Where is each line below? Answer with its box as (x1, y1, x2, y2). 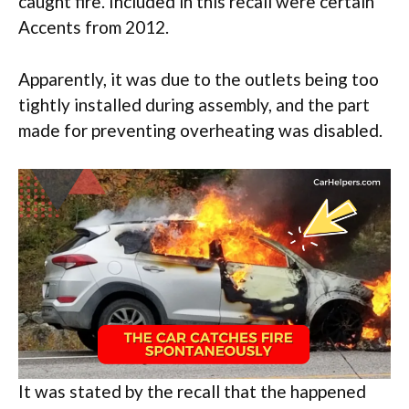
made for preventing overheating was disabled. (18, 119, 383, 141)
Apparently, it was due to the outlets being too (18, 68, 379, 89)
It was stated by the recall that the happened (18, 380, 366, 402)
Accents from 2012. (18, 16, 169, 38)
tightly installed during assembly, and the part (18, 93, 370, 115)
